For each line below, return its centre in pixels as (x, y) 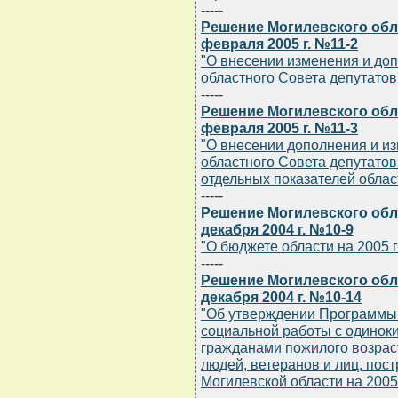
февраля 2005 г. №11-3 (279, 128)
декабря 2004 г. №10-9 (277, 230)
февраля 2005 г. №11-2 (279, 44)
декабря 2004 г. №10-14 (281, 297)
